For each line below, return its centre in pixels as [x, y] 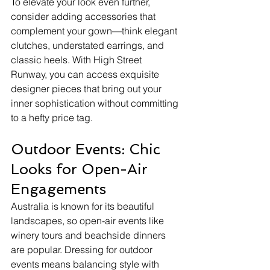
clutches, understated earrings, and [89, 45]
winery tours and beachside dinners [89, 235]
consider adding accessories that [84, 16]
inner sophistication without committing [96, 103]
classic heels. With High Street [77, 59]
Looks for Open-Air [81, 169]
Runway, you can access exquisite [86, 74]
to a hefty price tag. [52, 117]
